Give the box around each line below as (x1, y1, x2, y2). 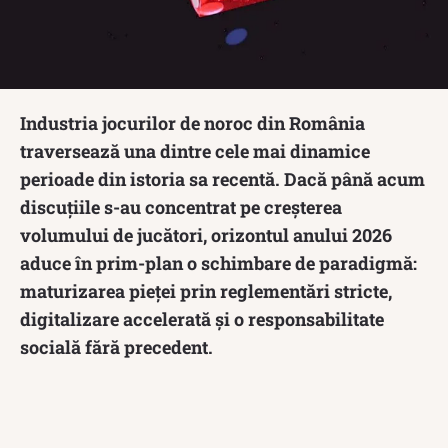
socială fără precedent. (20, 334, 213, 359)
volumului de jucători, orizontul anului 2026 (20, 222, 392, 247)
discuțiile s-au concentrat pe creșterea (20, 194, 342, 219)
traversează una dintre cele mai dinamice (20, 138, 370, 163)
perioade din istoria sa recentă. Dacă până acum (20, 166, 425, 191)
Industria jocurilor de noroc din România (20, 110, 365, 135)
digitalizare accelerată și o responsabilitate (20, 306, 384, 331)
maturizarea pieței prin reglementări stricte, (20, 278, 392, 303)
